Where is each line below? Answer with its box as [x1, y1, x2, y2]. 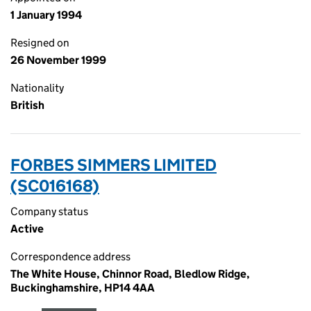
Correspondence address [10, 250, 131, 263]
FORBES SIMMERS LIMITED [10, 155, 217, 175]
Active [10, 222, 44, 235]
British [10, 99, 44, 112]
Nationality [10, 81, 64, 94]
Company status [10, 205, 88, 218]
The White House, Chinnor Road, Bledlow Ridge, [10, 267, 250, 280]
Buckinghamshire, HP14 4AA [10, 281, 155, 294]
